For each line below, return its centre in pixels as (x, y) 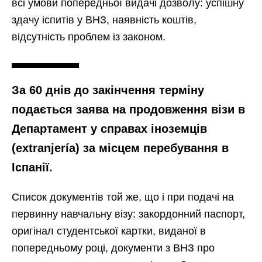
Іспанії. (32, 168)
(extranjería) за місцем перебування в (120, 148)
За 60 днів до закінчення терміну (108, 90)
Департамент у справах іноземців (109, 129)
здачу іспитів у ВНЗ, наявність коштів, (104, 20)
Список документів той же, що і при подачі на (123, 197)
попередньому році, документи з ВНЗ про (113, 248)
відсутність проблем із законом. (89, 37)
